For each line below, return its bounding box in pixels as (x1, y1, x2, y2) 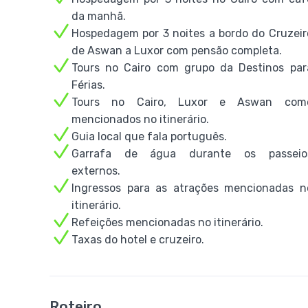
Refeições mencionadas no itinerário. (71, 216, 263, 229)
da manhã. (71, 10, 126, 23)
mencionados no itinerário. (71, 113, 209, 126)
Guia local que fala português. (71, 130, 227, 143)
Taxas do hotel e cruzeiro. (71, 233, 204, 246)
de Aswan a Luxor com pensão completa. (71, 44, 282, 57)
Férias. (71, 78, 105, 91)
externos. (71, 164, 120, 177)
